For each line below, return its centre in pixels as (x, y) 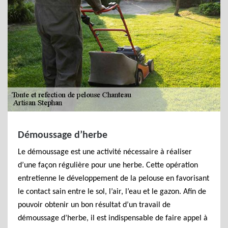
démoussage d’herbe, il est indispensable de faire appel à (113, 218)
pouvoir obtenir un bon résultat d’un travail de (94, 205)
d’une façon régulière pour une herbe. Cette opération (108, 165)
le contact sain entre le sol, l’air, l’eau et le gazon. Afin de (112, 192)
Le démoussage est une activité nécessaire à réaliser (105, 152)
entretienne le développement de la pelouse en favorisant (113, 179)
